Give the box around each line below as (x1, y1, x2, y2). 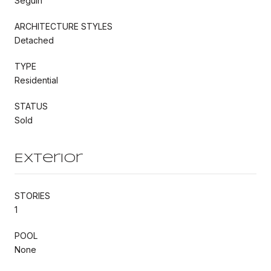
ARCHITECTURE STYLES (15, 21, 113, 31)
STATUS (15, 100, 48, 111)
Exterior (15, 152, 83, 165)
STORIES (15, 190, 50, 201)
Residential (15, 74, 58, 85)
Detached (15, 34, 54, 45)
